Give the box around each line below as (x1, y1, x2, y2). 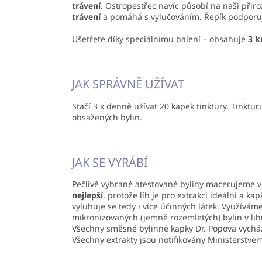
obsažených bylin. (72, 111, 142, 123)
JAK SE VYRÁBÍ (72, 154, 148, 170)
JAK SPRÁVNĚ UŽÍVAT (72, 76, 184, 92)
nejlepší (72, 189, 103, 201)
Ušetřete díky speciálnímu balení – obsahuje (72, 33, 248, 45)
